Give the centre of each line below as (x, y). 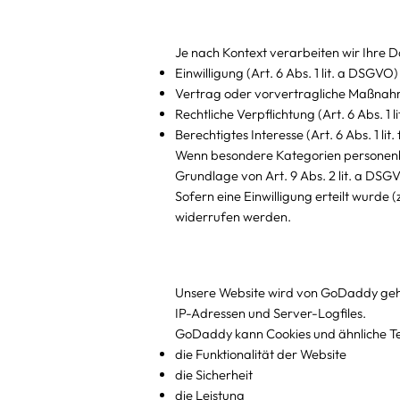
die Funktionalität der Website (260, 354)
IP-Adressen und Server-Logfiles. (270, 313)
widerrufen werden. (233, 216)
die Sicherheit (213, 375)
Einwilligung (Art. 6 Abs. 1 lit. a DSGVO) (286, 72)
